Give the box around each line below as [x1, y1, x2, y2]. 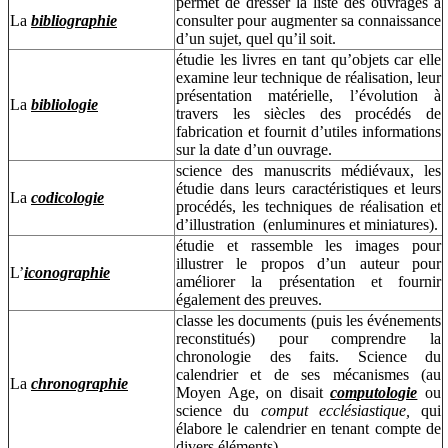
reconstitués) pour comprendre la [176, 329, 441, 347]
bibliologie [31, 95, 98, 113]
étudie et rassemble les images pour [176, 236, 441, 254]
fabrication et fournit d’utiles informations [176, 122, 441, 140]
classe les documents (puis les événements [176, 311, 441, 329]
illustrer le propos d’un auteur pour [176, 254, 441, 272]
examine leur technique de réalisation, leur [176, 68, 441, 86]
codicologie [31, 188, 104, 206]
